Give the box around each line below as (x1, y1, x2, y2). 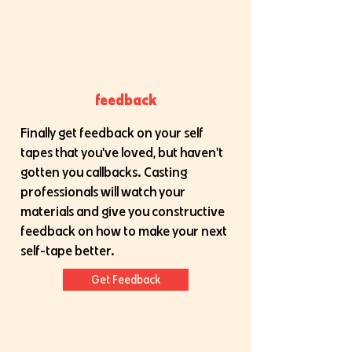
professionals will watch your (20, 182, 185, 200)
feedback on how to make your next (20, 222, 227, 240)
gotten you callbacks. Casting (20, 163, 187, 181)
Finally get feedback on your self (20, 123, 203, 141)
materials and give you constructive (20, 202, 225, 220)
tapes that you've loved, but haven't (20, 143, 223, 161)
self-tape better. (20, 241, 118, 259)
